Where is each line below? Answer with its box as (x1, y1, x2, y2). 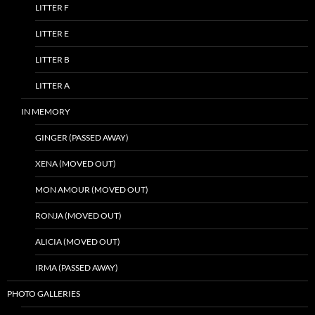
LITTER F (35, 1, 69, 13)
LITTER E (35, 27, 69, 39)
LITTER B (35, 53, 70, 65)
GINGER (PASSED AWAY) (35, 131, 129, 143)
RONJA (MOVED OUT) (35, 210, 122, 221)
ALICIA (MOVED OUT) (35, 236, 120, 247)
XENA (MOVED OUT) (35, 157, 116, 169)
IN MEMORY (21, 105, 70, 117)
